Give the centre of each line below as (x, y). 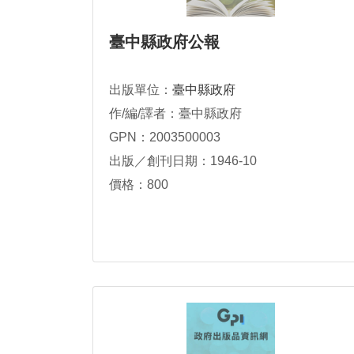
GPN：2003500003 (165, 137)
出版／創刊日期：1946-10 (183, 161)
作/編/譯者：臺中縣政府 (175, 113)
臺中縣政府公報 (164, 42)
